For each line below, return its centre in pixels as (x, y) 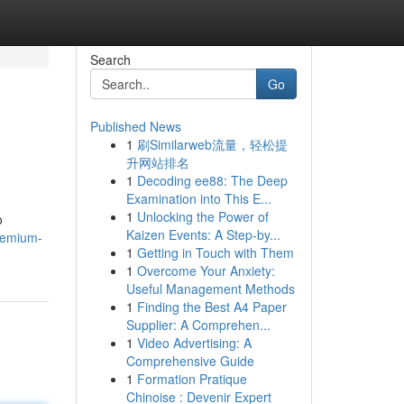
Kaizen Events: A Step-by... (203, 234)
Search (110, 60)
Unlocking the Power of (202, 216)
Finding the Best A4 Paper (211, 307)
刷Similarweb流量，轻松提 (212, 144)
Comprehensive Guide (190, 361)
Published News (135, 126)
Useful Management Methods (210, 289)
